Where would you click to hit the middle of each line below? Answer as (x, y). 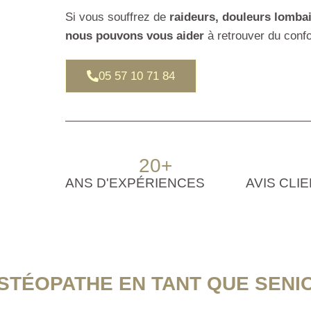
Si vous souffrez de (117, 17)
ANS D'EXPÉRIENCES (135, 183)
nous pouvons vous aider (135, 36)
